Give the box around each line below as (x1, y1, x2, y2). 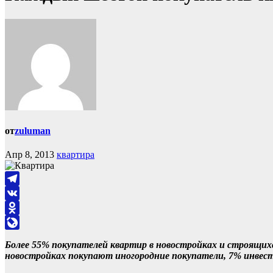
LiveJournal (5, 232, 51, 243)
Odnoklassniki (5, 217, 60, 228)
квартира (57, 149, 94, 160)
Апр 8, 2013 (5, 149, 54, 160)
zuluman (15, 126, 51, 136)
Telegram (5, 188, 41, 199)
